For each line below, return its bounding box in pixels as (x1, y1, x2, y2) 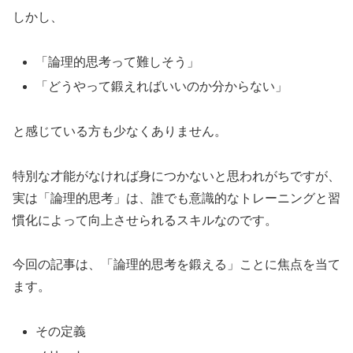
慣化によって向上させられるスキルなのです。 (13, 213, 277, 227)
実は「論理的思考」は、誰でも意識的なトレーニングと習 (13, 191, 340, 205)
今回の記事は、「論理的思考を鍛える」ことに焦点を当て (13, 258, 340, 272)
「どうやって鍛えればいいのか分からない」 (35, 79, 288, 93)
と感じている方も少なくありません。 (13, 124, 227, 138)
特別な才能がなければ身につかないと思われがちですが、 (13, 169, 340, 183)
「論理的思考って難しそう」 (35, 54, 200, 69)
